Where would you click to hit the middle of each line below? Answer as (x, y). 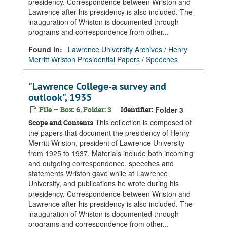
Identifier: (137, 110)
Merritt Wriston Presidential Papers (84, 59)
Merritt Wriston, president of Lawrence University (106, 143)
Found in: (46, 49)
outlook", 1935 (60, 97)
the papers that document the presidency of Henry (109, 133)
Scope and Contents (61, 122)
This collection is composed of (142, 122)
